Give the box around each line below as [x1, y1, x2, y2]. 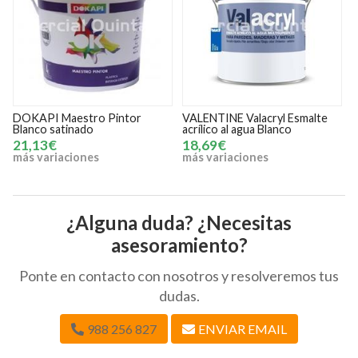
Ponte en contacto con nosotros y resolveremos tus [19, 266, 339, 284]
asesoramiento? [110, 233, 248, 257]
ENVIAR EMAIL [198, 320, 287, 336]
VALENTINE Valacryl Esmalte [18, 110, 164, 125]
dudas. [158, 286, 200, 304]
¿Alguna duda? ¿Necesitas [66, 210, 292, 234]
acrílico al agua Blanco [18, 121, 128, 136]
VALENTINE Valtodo [187, 110, 292, 125]
